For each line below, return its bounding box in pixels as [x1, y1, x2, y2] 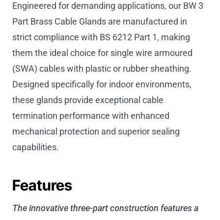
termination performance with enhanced [12, 110, 169, 121]
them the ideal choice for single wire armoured [12, 47, 192, 58]
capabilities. [12, 141, 59, 152]
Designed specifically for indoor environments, [12, 79, 192, 89]
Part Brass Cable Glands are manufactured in [12, 16, 187, 27]
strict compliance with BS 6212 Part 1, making [12, 31, 190, 42]
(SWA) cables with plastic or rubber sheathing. [12, 63, 192, 74]
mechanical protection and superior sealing [12, 126, 180, 137]
